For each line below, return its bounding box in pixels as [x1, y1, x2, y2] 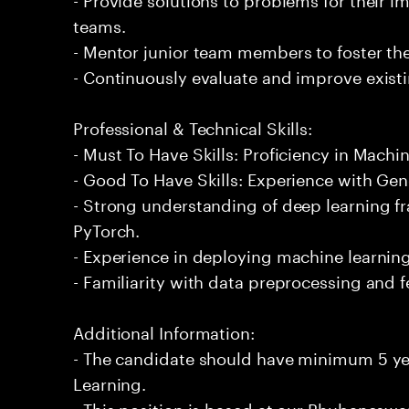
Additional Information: [73, 318, 255, 343]
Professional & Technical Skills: [73, 113, 313, 139]
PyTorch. [73, 215, 141, 241]
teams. [73, 11, 126, 37]
